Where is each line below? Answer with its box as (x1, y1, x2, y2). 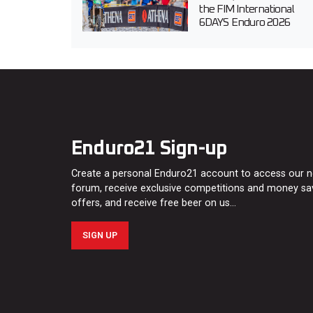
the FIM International (198, 3, 294, 15)
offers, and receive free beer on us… (71, 197, 236, 210)
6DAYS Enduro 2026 (198, 17, 290, 29)
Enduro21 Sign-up (71, 139, 228, 159)
